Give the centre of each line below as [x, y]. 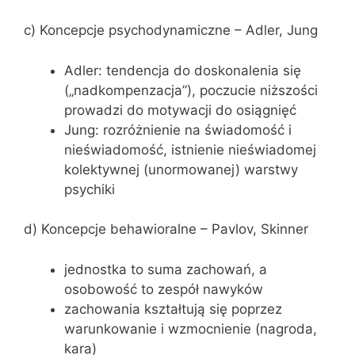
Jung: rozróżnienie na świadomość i [178, 130]
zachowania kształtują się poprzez [173, 309]
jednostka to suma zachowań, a [166, 269]
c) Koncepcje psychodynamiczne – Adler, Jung [171, 30]
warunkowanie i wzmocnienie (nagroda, [191, 328]
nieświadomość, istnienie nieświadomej [190, 149]
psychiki [90, 189]
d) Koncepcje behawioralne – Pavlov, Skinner [166, 229]
